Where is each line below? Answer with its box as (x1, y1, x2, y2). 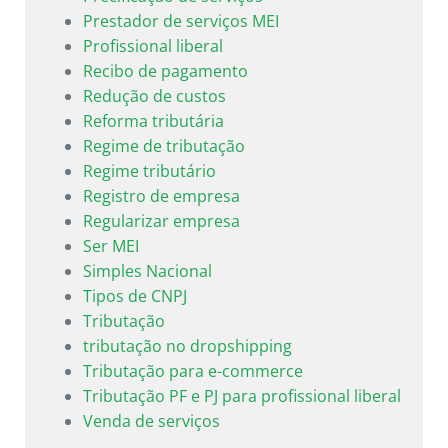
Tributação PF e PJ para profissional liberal (83, 384, 401, 407)
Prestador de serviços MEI (83, 9, 279, 32)
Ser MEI (83, 234, 139, 257)
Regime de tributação (83, 134, 245, 157)
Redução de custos (83, 84, 226, 107)
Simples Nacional (83, 259, 212, 282)
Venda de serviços (83, 409, 220, 432)
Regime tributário (83, 159, 216, 182)
